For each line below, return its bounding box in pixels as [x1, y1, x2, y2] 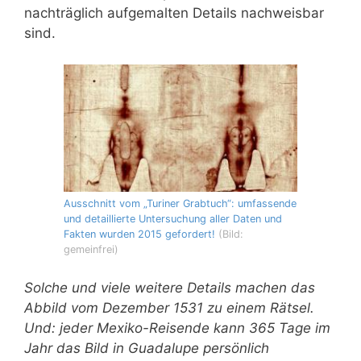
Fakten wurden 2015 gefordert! [64, 228, 215, 241]
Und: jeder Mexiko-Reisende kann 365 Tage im [24, 319, 330, 336]
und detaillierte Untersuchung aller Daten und [64, 213, 282, 226]
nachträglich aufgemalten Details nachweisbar [24, 5, 324, 22]
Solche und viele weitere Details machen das [24, 279, 315, 296]
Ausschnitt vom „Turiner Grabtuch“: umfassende [64, 197, 297, 210]
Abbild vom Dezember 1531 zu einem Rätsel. [24, 299, 314, 316]
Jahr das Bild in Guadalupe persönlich [24, 339, 269, 356]
